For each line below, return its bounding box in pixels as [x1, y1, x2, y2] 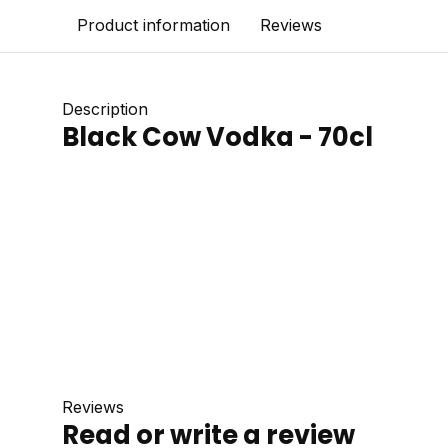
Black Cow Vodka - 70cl [62, 119, 373, 155]
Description [62, 99, 148, 119]
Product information [77, 15, 230, 35]
